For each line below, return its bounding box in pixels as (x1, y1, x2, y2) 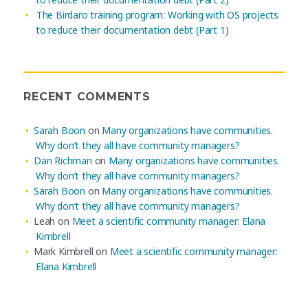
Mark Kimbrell (34, 245, 93, 258)
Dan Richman (34, 154, 92, 168)
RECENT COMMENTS (23, 90, 151, 104)
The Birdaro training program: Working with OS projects (36, 8, 279, 21)
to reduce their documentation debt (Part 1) (35, 23, 229, 36)
